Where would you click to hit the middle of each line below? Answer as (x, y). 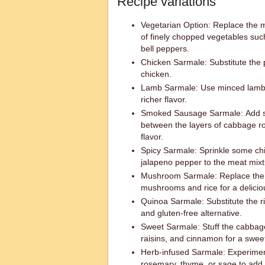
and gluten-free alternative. (191, 213)
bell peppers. (165, 49)
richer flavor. (164, 99)
